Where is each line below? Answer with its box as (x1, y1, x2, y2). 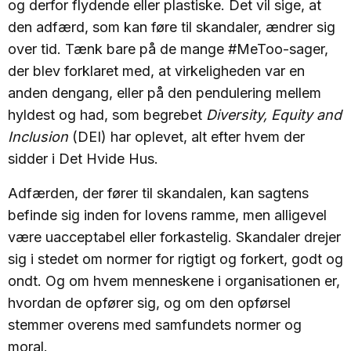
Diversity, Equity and (206, 107, 342, 123)
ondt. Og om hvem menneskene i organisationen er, (8, 273, 340, 289)
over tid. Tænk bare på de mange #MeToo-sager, (8, 41, 328, 57)
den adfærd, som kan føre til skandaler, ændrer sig (8, 19, 335, 35)
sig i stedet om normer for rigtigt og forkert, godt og (8, 251, 343, 267)
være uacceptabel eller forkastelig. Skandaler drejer (8, 229, 341, 245)
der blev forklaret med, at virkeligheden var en (8, 63, 305, 79)
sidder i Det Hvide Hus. (8, 150, 162, 167)
